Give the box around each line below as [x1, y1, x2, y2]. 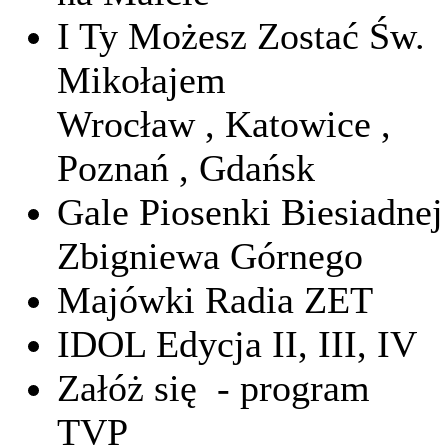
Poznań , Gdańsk [57, 147, 315, 190]
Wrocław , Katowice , [57, 103, 391, 146]
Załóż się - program [57, 367, 370, 410]
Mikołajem [57, 59, 226, 102]
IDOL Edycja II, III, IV [57, 323, 417, 366]
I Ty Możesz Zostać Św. [57, 15, 425, 58]
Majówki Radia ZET [57, 279, 373, 322]
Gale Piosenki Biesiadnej [57, 191, 443, 234]
